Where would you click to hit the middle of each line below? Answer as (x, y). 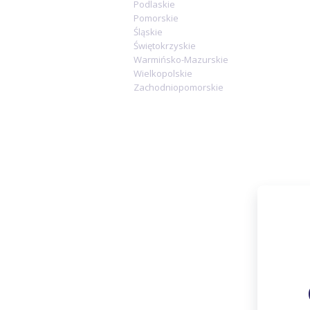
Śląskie (148, 32)
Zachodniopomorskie (179, 87)
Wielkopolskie (163, 73)
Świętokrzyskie (165, 46)
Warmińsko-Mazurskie (181, 60)
